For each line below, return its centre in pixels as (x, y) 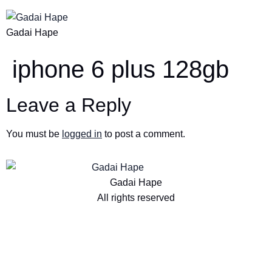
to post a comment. (144, 134)
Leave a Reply (69, 105)
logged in (82, 134)
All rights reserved (136, 198)
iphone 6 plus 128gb (121, 69)
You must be (34, 134)
